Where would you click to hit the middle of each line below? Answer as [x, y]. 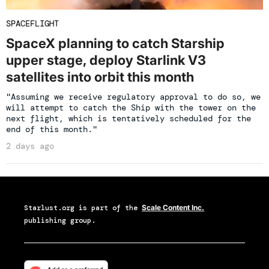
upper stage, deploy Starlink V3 [106, 60]
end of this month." [52, 129]
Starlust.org [49, 207]
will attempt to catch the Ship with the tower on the [131, 107]
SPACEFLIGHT [32, 23]
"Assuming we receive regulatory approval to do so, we [133, 96]
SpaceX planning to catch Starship [115, 43]
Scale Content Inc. [173, 207]
